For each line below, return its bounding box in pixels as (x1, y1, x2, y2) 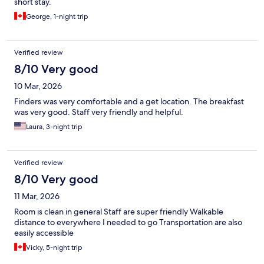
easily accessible (14, 227, 74, 239)
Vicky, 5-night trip (26, 243, 82, 253)
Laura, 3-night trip (26, 122, 82, 132)
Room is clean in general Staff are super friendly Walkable (14, 206, 223, 217)
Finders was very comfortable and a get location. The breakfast (14, 96, 244, 107)
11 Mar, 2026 (14, 191, 60, 202)
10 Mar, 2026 (14, 81, 62, 92)
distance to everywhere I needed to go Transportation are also (14, 217, 242, 228)
